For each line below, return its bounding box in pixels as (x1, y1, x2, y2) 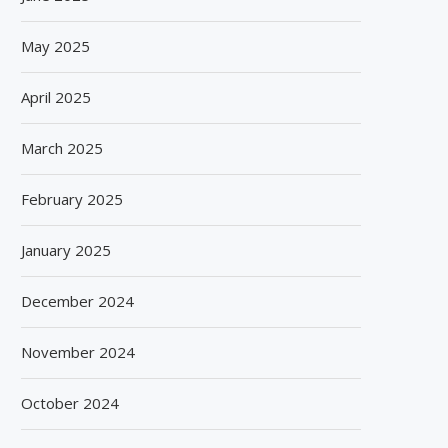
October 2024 (21, 392, 119, 413)
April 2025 (21, 86, 91, 107)
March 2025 (21, 137, 103, 158)
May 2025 (21, 35, 90, 56)
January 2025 (21, 239, 111, 260)
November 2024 (21, 341, 135, 362)
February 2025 (21, 188, 123, 209)
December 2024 (21, 290, 134, 311)
